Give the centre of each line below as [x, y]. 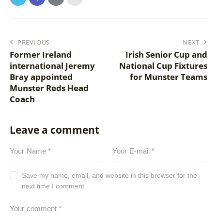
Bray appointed [41, 77]
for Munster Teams [169, 77]
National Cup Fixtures [163, 65]
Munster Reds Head [49, 88]
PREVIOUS [34, 42]
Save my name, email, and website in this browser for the [110, 175]
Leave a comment [54, 130]
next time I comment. [54, 186]
